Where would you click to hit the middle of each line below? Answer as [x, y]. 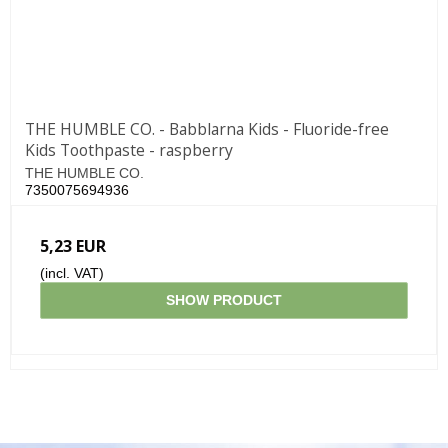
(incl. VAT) [72, 273]
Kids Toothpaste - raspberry [129, 150]
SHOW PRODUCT [224, 300]
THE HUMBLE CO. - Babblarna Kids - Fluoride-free [207, 129]
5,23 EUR [73, 246]
